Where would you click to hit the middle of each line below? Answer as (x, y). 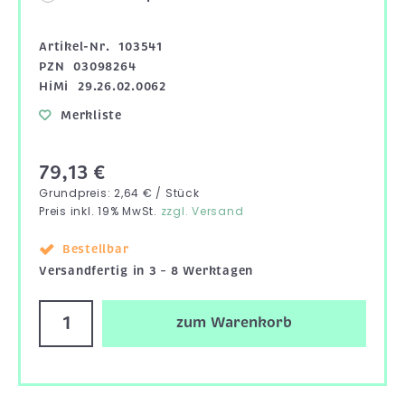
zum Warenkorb (234, 323)
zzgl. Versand (202, 211)
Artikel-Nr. (75, 46)
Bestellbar (95, 249)
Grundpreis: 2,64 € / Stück (119, 193)
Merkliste (91, 115)
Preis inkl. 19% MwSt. (100, 211)
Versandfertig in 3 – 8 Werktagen (146, 270)
